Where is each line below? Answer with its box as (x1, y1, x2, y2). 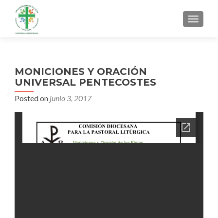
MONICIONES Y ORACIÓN (15, 66, 147, 77)
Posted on (15, 93, 50, 103)
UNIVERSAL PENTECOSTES (15, 76, 156, 88)
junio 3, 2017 (50, 93, 91, 103)
